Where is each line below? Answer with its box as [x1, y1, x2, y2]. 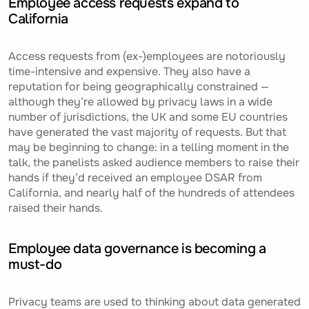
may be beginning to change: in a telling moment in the [8, 140, 289, 155]
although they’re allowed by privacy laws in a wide [8, 94, 272, 110]
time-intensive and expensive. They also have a [8, 64, 250, 79]
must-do [8, 256, 62, 274]
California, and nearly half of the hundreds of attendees [8, 186, 295, 201]
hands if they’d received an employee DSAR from [8, 170, 262, 186]
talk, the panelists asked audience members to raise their [8, 155, 299, 170]
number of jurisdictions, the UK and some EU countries [8, 110, 288, 125]
